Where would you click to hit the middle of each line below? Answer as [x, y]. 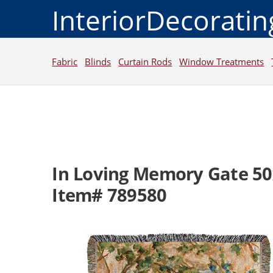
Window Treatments [222, 61]
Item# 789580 [109, 195]
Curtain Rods [145, 61]
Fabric [65, 61]
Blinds [98, 61]
